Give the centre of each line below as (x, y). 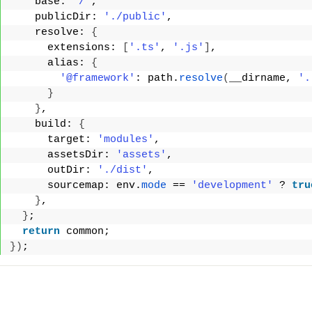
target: (54, 140)
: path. (157, 78)
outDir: (54, 170)
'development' (232, 186)
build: (44, 124)
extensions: (66, 48)
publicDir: (57, 17)
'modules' (126, 140)
